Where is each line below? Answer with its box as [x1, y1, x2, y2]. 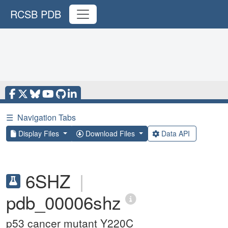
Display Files [16, 128, 61, 138]
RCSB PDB [10, 7, 61, 21]
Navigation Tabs [17, 111, 76, 123]
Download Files [83, 128, 137, 138]
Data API [159, 128, 192, 138]
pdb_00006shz [6, 189, 121, 215]
